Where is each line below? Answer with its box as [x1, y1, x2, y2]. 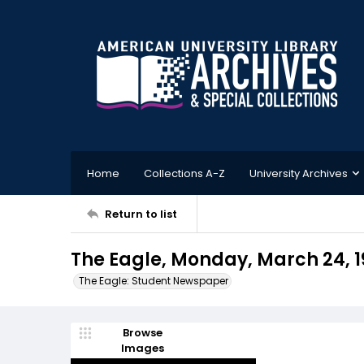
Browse [122, 325, 162, 340]
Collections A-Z [144, 165, 225, 181]
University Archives [249, 165, 348, 181]
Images [120, 340, 164, 356]
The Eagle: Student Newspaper [79, 274, 228, 288]
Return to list [105, 206, 177, 222]
